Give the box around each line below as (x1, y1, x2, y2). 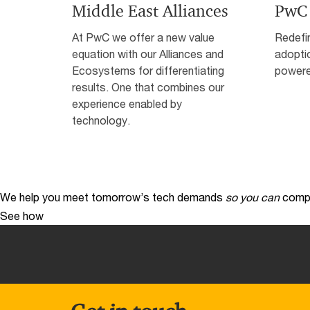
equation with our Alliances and (72, 47, 224, 61)
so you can (226, 190, 280, 204)
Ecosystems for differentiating (72, 64, 224, 77)
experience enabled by (72, 97, 182, 111)
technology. (72, 113, 130, 127)
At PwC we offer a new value (72, 30, 215, 44)
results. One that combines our (72, 80, 224, 94)
